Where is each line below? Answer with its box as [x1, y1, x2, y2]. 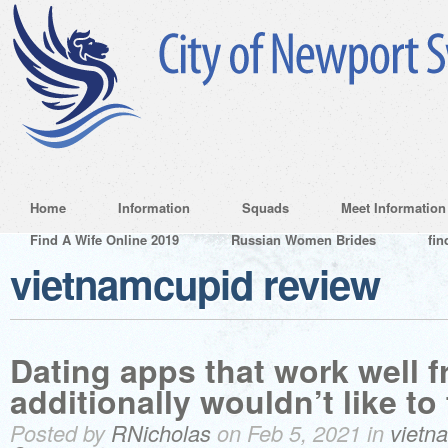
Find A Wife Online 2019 [30, 230, 179, 249]
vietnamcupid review [10, 255, 380, 312]
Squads [242, 198, 289, 217]
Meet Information [341, 198, 446, 217]
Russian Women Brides [231, 230, 376, 249]
